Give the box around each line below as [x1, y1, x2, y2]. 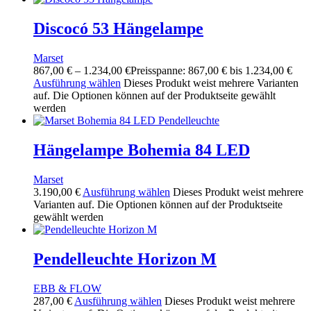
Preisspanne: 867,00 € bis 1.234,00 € [131, 65, 292, 77]
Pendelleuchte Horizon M [33, 249, 217, 268]
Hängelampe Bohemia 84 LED [33, 140, 250, 159]
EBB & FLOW [33, 282, 101, 294]
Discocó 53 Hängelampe [33, 19, 203, 38]
